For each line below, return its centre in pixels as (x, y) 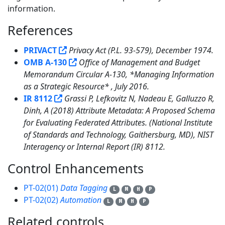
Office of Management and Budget (139, 62)
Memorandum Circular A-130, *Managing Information (119, 74)
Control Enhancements (77, 168)
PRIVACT (40, 50)
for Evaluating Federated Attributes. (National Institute (118, 122)
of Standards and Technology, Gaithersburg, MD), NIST (119, 134)
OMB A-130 (45, 62)
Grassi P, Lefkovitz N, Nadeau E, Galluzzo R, (139, 98)
